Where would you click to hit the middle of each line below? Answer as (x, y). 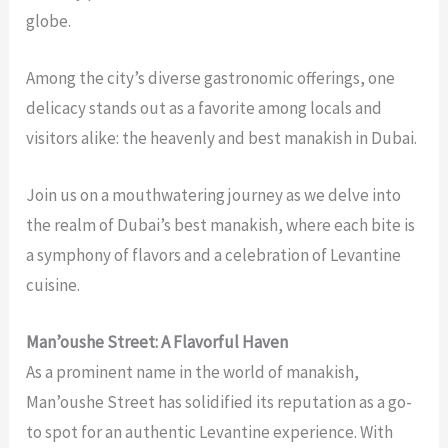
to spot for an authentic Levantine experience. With (210, 432)
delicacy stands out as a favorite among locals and (204, 107)
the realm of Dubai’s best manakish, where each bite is (221, 224)
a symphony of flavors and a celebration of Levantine (214, 254)
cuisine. (53, 284)
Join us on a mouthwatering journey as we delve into (214, 194)
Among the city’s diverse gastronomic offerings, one (211, 77)
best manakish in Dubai (331, 137)
